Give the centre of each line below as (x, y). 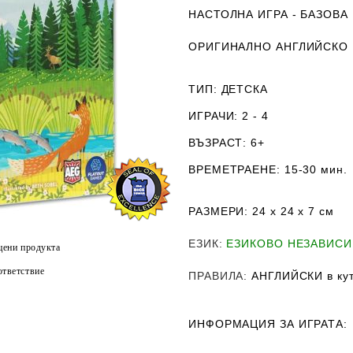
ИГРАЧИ (212, 116)
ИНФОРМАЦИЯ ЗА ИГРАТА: (268, 324)
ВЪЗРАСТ (216, 143)
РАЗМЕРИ (217, 211)
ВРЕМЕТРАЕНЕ (232, 169)
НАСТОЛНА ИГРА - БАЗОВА (268, 14)
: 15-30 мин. (312, 169)
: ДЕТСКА (240, 89)
